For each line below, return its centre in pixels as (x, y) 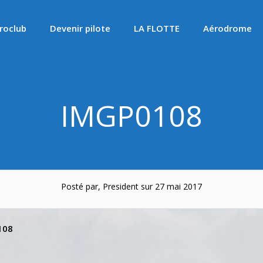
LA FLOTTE (157, 28)
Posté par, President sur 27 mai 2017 (131, 186)
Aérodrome (227, 28)
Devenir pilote (80, 28)
